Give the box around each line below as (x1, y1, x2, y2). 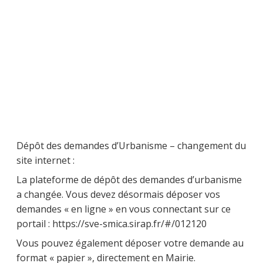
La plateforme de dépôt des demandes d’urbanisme (16, 173, 242, 186)
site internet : (16, 153, 75, 167)
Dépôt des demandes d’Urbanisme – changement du (16, 139, 246, 152)
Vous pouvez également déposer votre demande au (16, 236, 244, 249)
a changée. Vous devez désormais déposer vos (16, 187, 220, 201)
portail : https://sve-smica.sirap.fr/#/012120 (16, 217, 207, 230)
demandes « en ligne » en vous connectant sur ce (16, 202, 231, 215)
